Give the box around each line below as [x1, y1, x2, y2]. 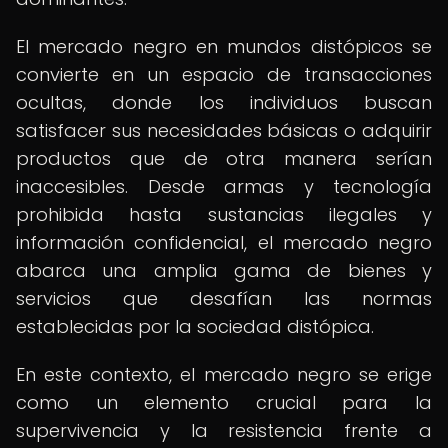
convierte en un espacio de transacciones [16, 62, 432, 87]
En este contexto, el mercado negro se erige [16, 362, 432, 387]
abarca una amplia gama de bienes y [16, 258, 432, 283]
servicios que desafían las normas [16, 286, 432, 311]
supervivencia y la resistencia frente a [16, 418, 432, 443]
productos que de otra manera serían [16, 146, 432, 171]
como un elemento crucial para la [16, 390, 432, 415]
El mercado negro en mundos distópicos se [16, 34, 432, 59]
